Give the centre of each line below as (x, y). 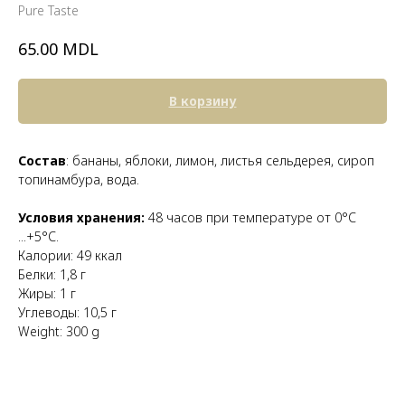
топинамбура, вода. (79, 179)
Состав (42, 160)
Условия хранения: (81, 217)
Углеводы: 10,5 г (67, 312)
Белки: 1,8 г (52, 274)
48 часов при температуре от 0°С (250, 217)
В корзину (202, 100)
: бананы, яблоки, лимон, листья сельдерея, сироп (220, 160)
